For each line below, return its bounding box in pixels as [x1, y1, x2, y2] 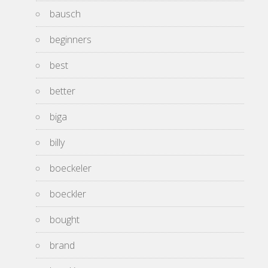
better [50, 84, 75, 98]
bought [50, 213, 80, 226]
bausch [50, 7, 81, 20]
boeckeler [50, 162, 92, 175]
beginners [50, 33, 92, 46]
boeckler [50, 187, 86, 200]
